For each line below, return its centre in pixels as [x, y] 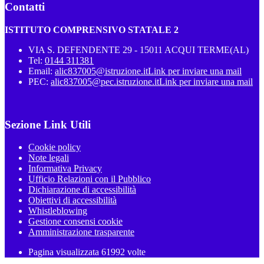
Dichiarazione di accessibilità [82, 190]
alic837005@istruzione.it [101, 71]
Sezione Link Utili [48, 124]
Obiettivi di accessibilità [72, 200]
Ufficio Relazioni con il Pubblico [90, 179]
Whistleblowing [58, 211]
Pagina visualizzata [65, 252]
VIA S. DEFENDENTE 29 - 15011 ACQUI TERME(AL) [138, 49]
